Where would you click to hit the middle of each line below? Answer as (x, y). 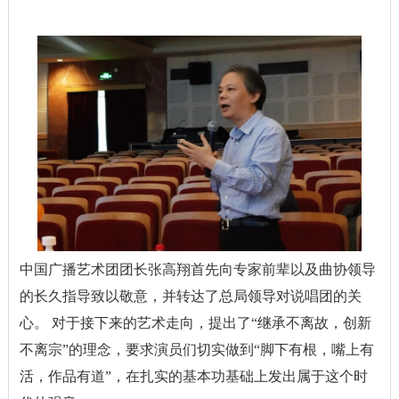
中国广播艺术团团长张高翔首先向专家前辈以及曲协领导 (197, 270)
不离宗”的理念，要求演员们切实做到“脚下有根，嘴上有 (196, 350)
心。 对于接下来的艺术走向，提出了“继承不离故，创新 (195, 323)
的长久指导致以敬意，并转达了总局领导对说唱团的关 (190, 297)
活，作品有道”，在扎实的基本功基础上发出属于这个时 (193, 377)
